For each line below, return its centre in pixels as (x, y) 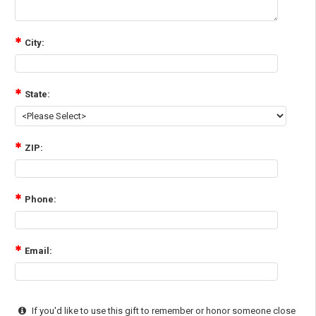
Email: (38, 250)
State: (37, 94)
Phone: (40, 199)
